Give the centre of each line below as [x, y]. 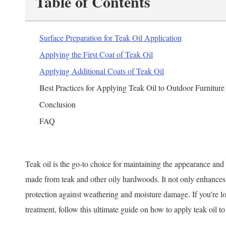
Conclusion [58, 104]
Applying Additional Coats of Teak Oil [102, 71]
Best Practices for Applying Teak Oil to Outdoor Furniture [132, 88]
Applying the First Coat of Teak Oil [96, 54]
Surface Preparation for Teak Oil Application [110, 38]
